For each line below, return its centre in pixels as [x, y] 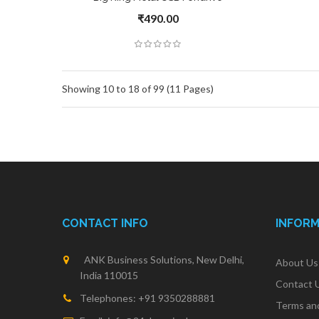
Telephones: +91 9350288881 [147, 298]
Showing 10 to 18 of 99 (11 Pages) [138, 88]
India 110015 [109, 275]
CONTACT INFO [105, 223]
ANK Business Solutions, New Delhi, [162, 259]
